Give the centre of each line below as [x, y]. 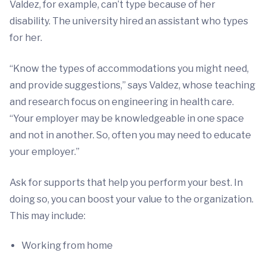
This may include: [47, 216]
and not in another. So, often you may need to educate [130, 135]
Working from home [67, 246]
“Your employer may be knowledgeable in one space [127, 119]
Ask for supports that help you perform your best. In [126, 183]
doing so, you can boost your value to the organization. [132, 199]
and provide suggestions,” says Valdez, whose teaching [132, 85]
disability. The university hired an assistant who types [129, 21]
